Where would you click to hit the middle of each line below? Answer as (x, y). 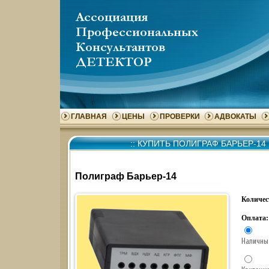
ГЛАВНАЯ (89, 116)
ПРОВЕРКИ (180, 116)
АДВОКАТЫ (235, 116)
